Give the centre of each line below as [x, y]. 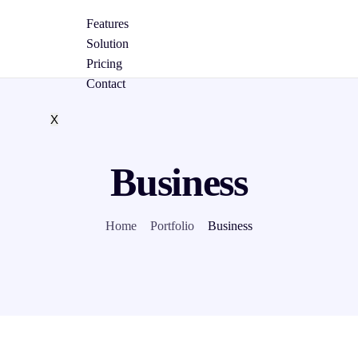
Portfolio [172, 226]
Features [107, 24]
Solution [107, 44]
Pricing [104, 64]
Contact [105, 84]
